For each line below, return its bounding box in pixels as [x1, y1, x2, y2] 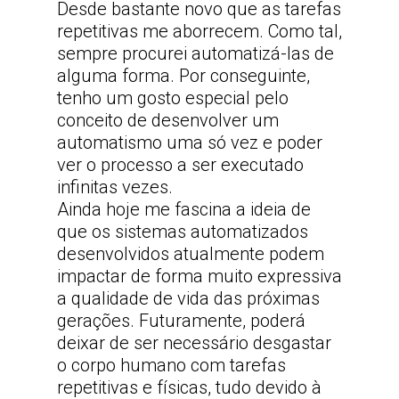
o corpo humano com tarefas [57, 354, 286, 376]
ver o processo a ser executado [57, 154, 304, 175]
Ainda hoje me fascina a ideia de [57, 199, 311, 220]
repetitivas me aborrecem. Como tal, [57, 20, 342, 42]
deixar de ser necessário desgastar [57, 332, 331, 354]
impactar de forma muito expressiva [57, 265, 342, 287]
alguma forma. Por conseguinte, [57, 65, 310, 86]
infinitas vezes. [57, 176, 173, 198]
